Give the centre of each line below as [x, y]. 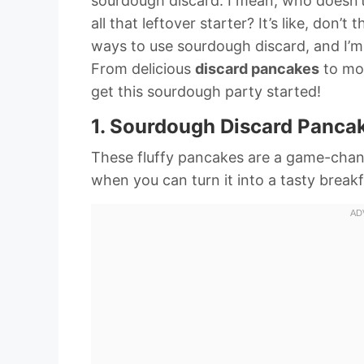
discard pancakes [257, 68]
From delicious [143, 68]
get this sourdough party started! [206, 91]
